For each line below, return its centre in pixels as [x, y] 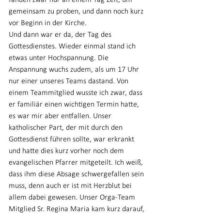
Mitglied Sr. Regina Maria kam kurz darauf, [77, 209]
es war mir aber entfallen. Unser [61, 116]
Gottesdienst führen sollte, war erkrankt [72, 139]
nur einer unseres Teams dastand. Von [70, 81]
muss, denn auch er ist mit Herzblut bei [71, 186]
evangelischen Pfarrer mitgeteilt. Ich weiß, [77, 163]
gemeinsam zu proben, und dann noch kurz [77, 12]
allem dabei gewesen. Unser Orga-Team [73, 198]
